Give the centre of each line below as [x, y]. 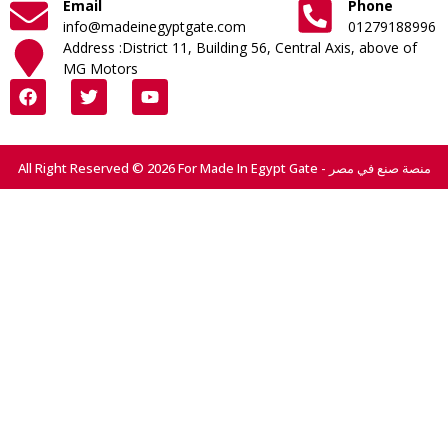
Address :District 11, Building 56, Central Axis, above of [239, 47]
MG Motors [100, 68]
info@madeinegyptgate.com [154, 26]
